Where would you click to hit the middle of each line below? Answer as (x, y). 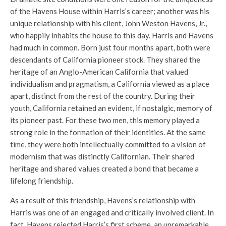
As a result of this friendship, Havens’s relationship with (103, 201)
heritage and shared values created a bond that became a (104, 169)
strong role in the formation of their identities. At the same (108, 132)
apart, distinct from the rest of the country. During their (103, 96)
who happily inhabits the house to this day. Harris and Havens (112, 36)
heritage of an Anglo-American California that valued (99, 72)
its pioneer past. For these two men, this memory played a (105, 120)
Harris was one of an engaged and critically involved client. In (112, 213)
